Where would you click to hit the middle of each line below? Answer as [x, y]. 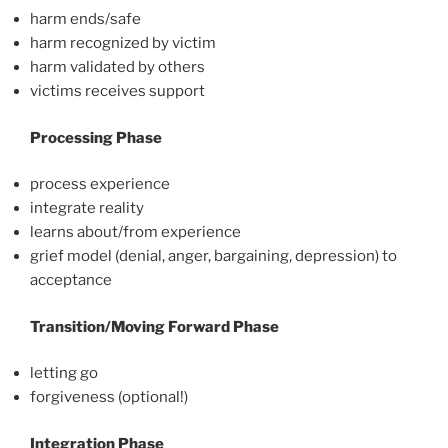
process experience [100, 184]
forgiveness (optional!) [109, 397]
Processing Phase [96, 137]
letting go [64, 373]
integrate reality [87, 208]
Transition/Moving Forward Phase [154, 326]
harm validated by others [117, 67]
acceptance [71, 280]
